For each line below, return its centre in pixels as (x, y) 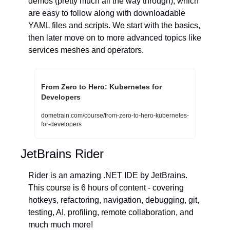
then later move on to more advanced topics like (115, 38)
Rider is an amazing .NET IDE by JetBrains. (108, 176)
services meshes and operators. (86, 50)
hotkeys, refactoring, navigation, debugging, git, (114, 200)
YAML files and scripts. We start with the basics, (114, 26)
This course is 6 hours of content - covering (106, 188)
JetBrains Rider (62, 154)
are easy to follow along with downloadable (107, 13)
